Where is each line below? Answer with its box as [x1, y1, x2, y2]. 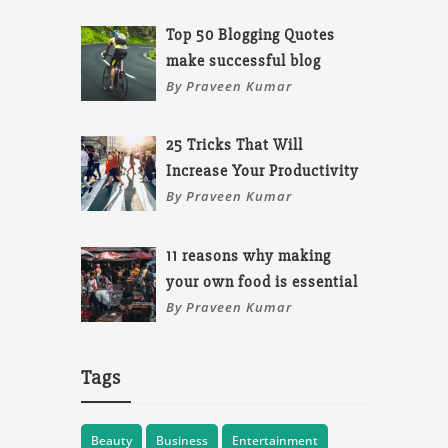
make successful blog [166, 50, 322, 71]
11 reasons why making [166, 245, 332, 266]
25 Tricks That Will [166, 135, 304, 156]
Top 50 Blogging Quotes [166, 24, 336, 45]
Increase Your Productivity [166, 161, 360, 182]
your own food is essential [166, 271, 359, 292]
